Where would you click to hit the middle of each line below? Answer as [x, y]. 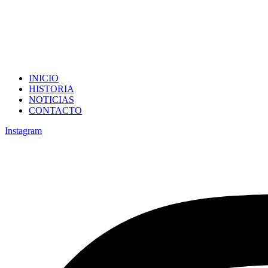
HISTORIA [51, 89]
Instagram [23, 131]
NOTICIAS [51, 100]
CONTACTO [55, 110]
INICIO [44, 78]
